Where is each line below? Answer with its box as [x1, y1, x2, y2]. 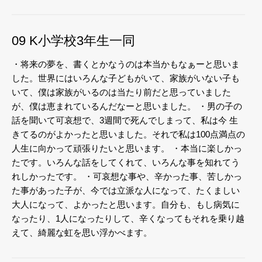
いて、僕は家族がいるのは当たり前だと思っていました [12, 87, 231, 97]
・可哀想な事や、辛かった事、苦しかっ [82, 171, 242, 181]
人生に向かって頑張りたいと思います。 [12, 143, 170, 153]
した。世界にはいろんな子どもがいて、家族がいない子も [12, 73, 240, 83]
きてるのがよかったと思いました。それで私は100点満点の [12, 129, 245, 139]
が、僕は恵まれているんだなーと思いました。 [12, 101, 196, 111]
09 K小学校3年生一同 [12, 33, 135, 48]
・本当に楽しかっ [170, 143, 242, 153]
